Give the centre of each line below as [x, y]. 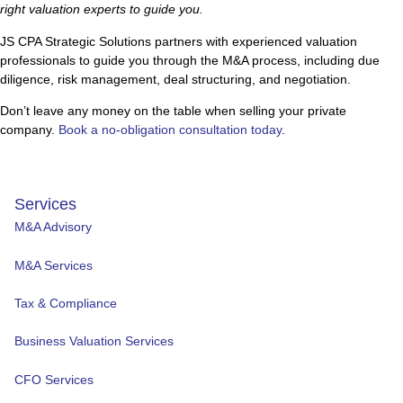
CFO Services [54, 379]
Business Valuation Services [94, 341]
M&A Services [54, 265]
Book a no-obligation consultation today [170, 129]
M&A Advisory [53, 227]
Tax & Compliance [66, 304]
